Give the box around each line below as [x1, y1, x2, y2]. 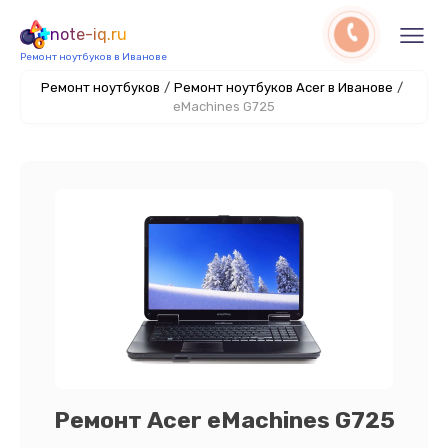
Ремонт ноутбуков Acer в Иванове [174, 80, 393, 95]
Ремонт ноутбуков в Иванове [20, 51, 167, 63]
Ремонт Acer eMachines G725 [53, 406, 395, 434]
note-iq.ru [50, 25, 127, 44]
